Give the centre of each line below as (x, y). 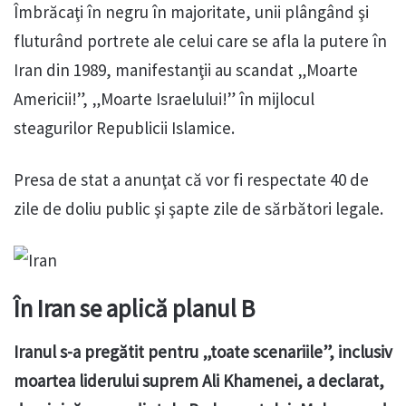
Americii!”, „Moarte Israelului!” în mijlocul (164, 98)
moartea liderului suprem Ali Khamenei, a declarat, (199, 381)
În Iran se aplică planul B (134, 308)
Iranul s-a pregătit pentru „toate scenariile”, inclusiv (203, 352)
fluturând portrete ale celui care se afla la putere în (200, 40)
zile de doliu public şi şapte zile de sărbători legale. (198, 208)
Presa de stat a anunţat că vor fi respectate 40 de (191, 179)
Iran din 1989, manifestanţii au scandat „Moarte (186, 69)
